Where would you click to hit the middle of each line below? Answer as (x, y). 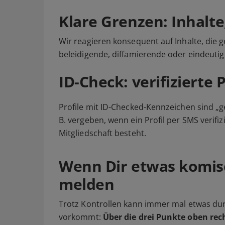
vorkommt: (81, 217)
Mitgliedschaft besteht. (102, 133)
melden (87, 184)
